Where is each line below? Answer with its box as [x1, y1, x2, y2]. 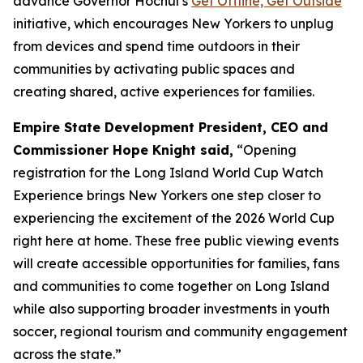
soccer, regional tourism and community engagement [13, 323, 348, 340]
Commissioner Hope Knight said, [13, 142, 233, 158]
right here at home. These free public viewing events [13, 233, 339, 249]
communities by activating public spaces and [13, 61, 295, 77]
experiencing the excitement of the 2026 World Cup [13, 210, 335, 226]
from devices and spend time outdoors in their [13, 38, 300, 54]
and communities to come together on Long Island [13, 278, 330, 294]
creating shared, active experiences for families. [13, 83, 314, 100]
